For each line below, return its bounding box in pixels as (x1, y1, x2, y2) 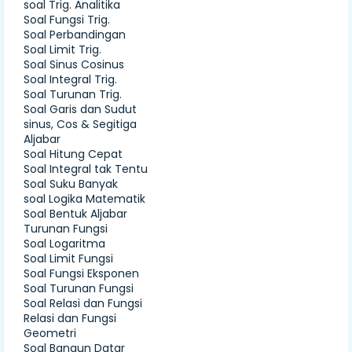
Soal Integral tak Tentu (24, 160, 148, 177)
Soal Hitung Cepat (24, 145, 123, 162)
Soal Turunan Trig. (24, 86, 122, 102)
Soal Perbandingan (24, 26, 126, 42)
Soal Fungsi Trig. (24, 11, 110, 27)
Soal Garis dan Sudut (24, 101, 137, 117)
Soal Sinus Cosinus (24, 56, 124, 72)
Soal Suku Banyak (24, 175, 118, 192)
